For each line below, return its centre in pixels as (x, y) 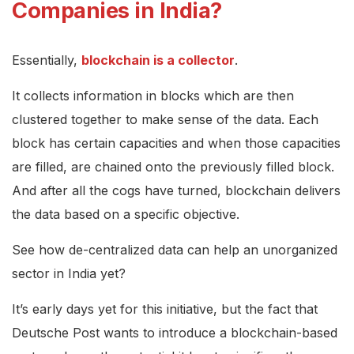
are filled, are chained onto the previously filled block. (173, 167)
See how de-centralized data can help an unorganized (175, 250)
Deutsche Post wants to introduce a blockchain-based (175, 333)
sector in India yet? (69, 274)
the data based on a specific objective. (126, 215)
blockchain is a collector (158, 60)
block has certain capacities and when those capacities (176, 143)
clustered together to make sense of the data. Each (165, 120)
